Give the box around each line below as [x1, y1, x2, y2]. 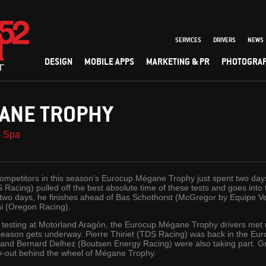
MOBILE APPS [84, 55, 134, 67]
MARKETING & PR [146, 55, 210, 67]
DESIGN [45, 55, 72, 67]
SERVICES [175, 36, 201, 44]
